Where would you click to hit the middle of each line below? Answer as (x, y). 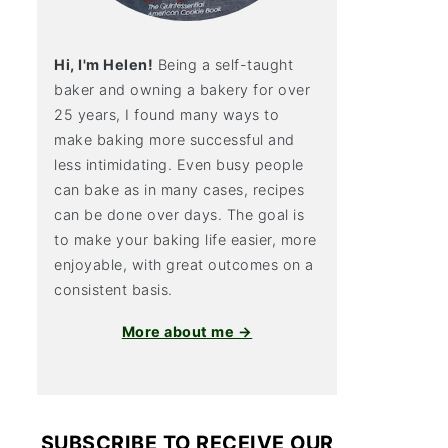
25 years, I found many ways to (166, 114)
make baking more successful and (174, 139)
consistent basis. (113, 289)
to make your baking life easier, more (185, 239)
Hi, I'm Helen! (103, 64)
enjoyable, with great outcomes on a (184, 264)
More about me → (187, 331)
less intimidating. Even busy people (179, 164)
